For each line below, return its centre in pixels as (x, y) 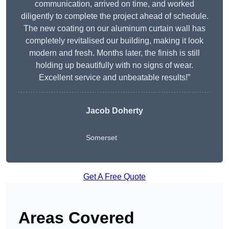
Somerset (101, 138)
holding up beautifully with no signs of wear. (114, 65)
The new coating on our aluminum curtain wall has (114, 29)
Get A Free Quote (114, 177)
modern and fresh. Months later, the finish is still (114, 53)
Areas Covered (76, 218)
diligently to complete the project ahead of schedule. (114, 16)
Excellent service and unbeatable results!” (114, 78)
